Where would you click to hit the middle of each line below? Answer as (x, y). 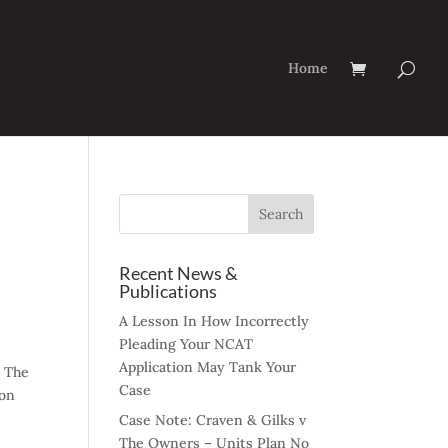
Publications (168, 291)
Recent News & (179, 273)
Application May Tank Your (208, 367)
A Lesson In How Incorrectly (214, 321)
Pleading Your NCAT (186, 344)
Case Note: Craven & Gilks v (213, 420)
